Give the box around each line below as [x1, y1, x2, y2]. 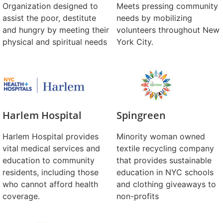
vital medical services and [2, 143, 100, 153]
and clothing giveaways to [116, 179, 216, 189]
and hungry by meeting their [2, 25, 109, 35]
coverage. [2, 191, 40, 201]
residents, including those [2, 167, 99, 177]
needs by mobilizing [116, 13, 192, 23]
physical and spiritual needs [2, 37, 107, 47]
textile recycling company [116, 143, 214, 153]
